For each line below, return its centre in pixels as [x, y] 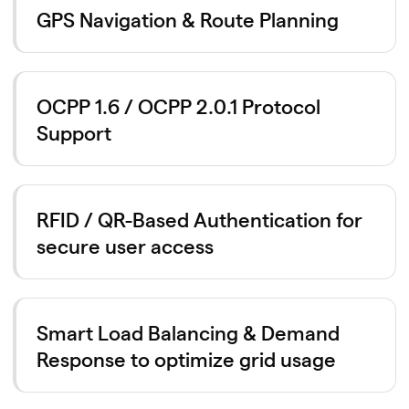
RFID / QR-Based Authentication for [199, 218]
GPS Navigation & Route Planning [188, 18]
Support [74, 131]
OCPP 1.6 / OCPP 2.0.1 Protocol [178, 105]
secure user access [125, 245]
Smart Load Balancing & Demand [188, 331]
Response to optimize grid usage [186, 358]
